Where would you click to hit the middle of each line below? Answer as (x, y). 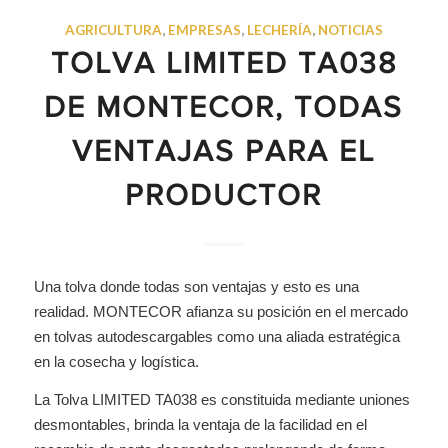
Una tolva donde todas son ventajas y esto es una (196, 286)
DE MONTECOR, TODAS (224, 110)
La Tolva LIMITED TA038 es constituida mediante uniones (221, 399)
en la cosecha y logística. (116, 361)
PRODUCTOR (224, 198)
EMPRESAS (204, 30)
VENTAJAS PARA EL (224, 154)
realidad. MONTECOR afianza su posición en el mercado (220, 311)
